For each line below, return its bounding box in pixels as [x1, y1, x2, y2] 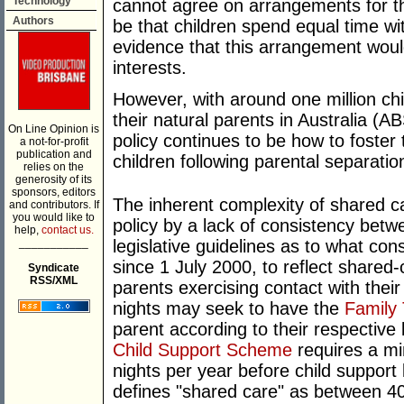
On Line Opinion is [8, 123, 99, 135]
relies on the [23, 161, 84, 173]
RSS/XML [30, 274, 78, 287]
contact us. [41, 224, 94, 236]
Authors [13, 14, 54, 27]
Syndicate [28, 262, 79, 274]
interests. [113, 58, 187, 78]
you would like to [13, 211, 95, 224]
